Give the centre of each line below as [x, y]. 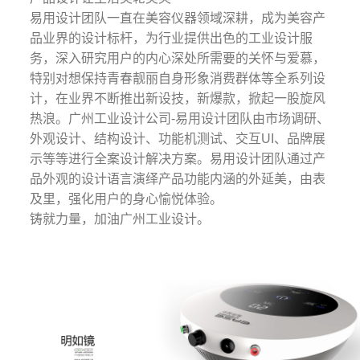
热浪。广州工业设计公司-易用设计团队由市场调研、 [180, 118]
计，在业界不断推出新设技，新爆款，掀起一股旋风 [178, 98]
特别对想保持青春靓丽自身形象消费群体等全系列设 [178, 78]
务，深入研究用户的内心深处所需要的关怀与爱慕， [178, 58]
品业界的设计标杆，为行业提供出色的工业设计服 [172, 38]
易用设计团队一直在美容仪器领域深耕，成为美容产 [178, 18]
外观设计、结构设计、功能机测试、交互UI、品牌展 [178, 138]
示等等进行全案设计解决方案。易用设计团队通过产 [178, 158]
